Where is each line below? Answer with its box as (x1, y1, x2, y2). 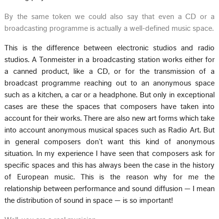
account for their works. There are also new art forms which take (4, 114, 215, 122)
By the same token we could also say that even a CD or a (4, 12, 215, 21)
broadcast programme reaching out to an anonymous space (4, 79, 215, 87)
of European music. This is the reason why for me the (4, 173, 215, 181)
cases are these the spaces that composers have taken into (4, 102, 215, 110)
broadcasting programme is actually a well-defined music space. (4, 24, 214, 32)
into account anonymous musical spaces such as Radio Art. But (4, 126, 215, 134)
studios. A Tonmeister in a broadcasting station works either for (4, 55, 215, 64)
